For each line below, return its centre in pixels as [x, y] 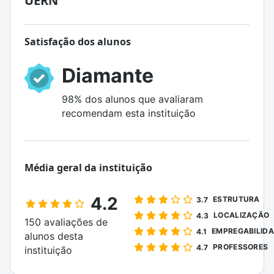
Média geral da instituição [88, 168]
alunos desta [54, 236]
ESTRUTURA [236, 199]
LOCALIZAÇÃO [242, 215]
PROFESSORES [241, 247]
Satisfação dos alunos [78, 42]
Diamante [108, 76]
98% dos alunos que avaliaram [132, 99]
